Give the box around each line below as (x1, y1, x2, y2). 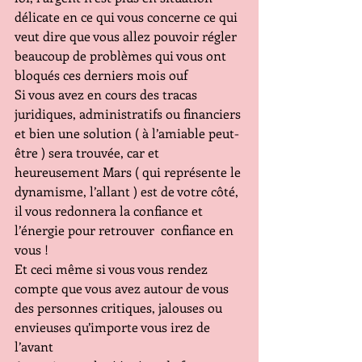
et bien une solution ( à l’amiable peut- (15, 124, 239, 141)
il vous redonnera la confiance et (15, 202, 206, 219)
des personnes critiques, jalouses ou (15, 299, 225, 316)
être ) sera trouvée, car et (15, 144, 162, 161)
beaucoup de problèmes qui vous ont (15, 47, 229, 64)
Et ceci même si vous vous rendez (15, 260, 211, 277)
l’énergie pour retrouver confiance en (15, 221, 237, 238)
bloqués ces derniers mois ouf (15, 66, 187, 83)
